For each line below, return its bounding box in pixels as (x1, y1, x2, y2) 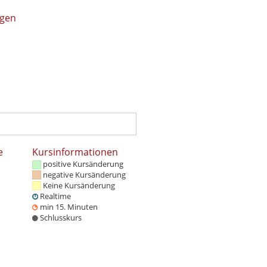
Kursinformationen (32, 145, 118, 159)
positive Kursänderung (43, 158, 123, 169)
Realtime (40, 190, 71, 201)
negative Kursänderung (43, 169, 126, 180)
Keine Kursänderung (43, 179, 115, 191)
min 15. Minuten (40, 201, 98, 212)
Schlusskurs (40, 212, 82, 223)
